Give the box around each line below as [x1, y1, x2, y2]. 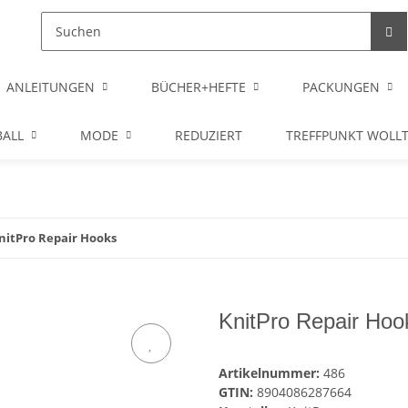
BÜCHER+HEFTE [151, 78, 246, 96]
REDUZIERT [175, 127, 242, 144]
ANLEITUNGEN [6, 78, 95, 96]
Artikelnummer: [219, 364, 323, 382]
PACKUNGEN [302, 78, 380, 96]
